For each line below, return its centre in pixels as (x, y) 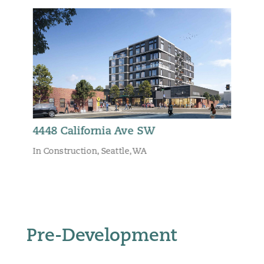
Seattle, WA (124, 152)
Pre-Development (101, 236)
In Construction (65, 152)
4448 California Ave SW (94, 132)
